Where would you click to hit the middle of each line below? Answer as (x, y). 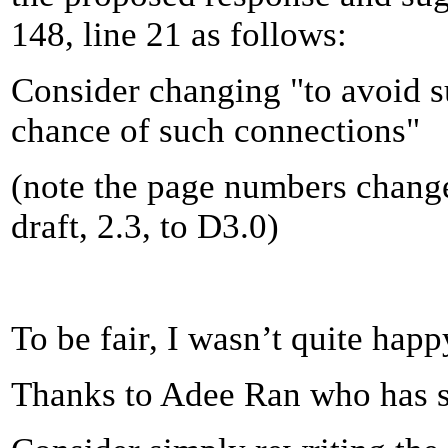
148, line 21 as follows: (179, 34)
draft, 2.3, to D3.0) (145, 226)
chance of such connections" (215, 130)
